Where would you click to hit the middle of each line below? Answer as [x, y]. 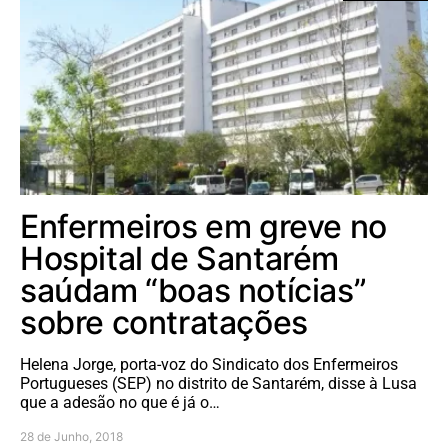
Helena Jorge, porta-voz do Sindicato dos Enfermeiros [209, 365]
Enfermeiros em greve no [203, 227]
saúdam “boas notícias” [193, 291]
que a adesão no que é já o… [120, 403]
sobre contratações [164, 323]
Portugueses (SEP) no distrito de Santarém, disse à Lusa [218, 384]
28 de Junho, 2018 [71, 437]
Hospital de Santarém [180, 259]
